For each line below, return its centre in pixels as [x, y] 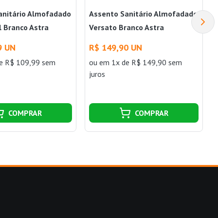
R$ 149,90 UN [115, 47]
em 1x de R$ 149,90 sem [140, 62]
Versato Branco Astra [126, 27]
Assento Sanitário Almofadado [143, 13]
